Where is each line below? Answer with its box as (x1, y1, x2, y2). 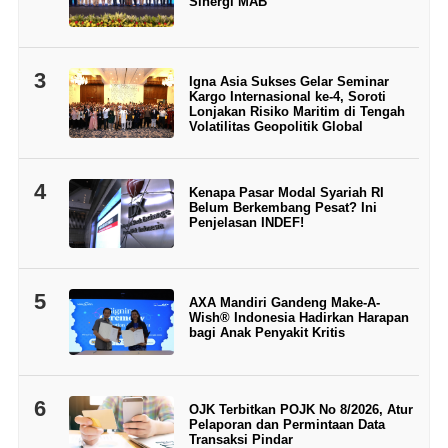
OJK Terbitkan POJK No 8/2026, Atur (188, 401, 413, 417)
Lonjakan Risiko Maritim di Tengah (188, 103, 405, 119)
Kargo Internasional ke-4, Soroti (188, 88, 386, 104)
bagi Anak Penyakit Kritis (188, 325, 345, 341)
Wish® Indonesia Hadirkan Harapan (188, 310, 409, 326)
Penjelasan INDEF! (188, 214, 304, 230)
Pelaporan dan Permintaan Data (188, 416, 385, 432)
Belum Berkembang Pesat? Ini (188, 199, 377, 215)
